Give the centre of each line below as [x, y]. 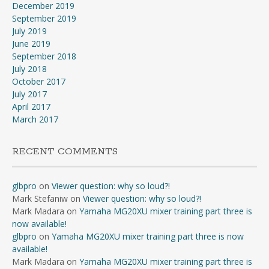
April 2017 [31, 106]
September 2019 [44, 18]
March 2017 [35, 119]
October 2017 [39, 81]
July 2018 [29, 68]
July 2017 [29, 94]
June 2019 [31, 43]
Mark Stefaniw [40, 198]
